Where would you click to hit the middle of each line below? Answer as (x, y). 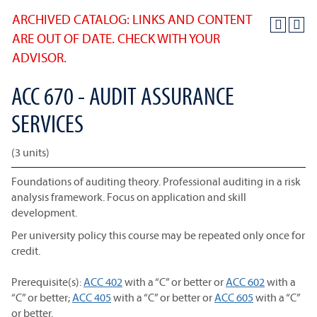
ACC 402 (103, 282)
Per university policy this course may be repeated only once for (158, 235)
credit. (26, 250)
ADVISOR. (39, 57)
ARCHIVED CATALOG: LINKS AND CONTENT (132, 19)
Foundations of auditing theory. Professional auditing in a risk (156, 181)
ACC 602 (245, 282)
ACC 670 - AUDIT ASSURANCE (123, 96)
